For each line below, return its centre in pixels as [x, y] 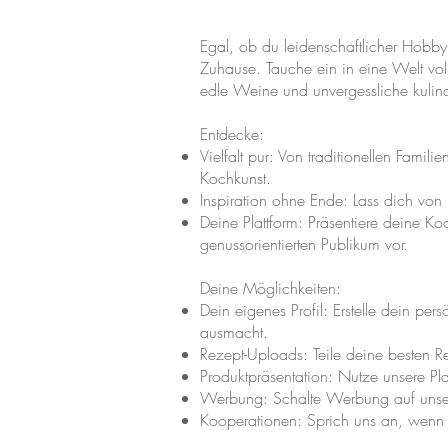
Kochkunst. [235, 178]
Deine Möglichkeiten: [270, 288]
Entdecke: [232, 134]
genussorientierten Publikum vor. [304, 244]
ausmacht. [234, 332]
